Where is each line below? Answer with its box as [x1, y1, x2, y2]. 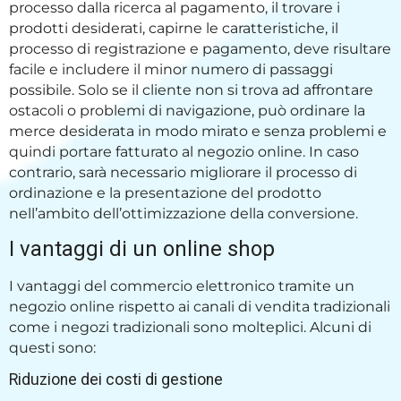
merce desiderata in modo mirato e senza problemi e [9, 122, 387, 140]
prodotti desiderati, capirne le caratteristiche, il [9, 19, 338, 37]
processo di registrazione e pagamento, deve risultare [9, 39, 391, 57]
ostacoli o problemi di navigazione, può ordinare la [9, 101, 365, 119]
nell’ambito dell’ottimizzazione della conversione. [9, 204, 362, 222]
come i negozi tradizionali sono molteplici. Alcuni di [9, 319, 371, 337]
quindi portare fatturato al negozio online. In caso [9, 142, 359, 160]
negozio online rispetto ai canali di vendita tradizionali [9, 298, 390, 316]
